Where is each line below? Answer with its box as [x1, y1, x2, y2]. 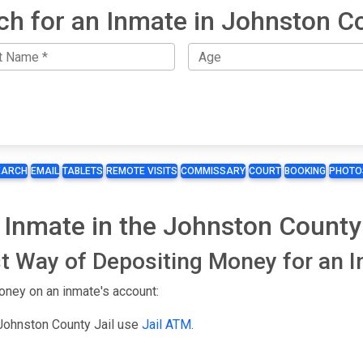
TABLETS [62, 165, 103, 177]
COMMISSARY [181, 165, 246, 177]
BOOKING [284, 165, 326, 177]
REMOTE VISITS [106, 165, 177, 177]
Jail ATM [142, 317, 191, 333]
